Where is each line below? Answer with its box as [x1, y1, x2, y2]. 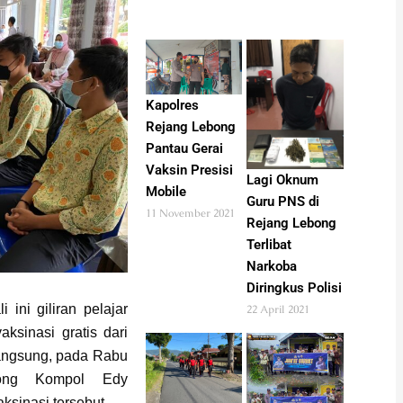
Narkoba [246, 257, 298, 274]
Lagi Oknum [246, 171, 319, 188]
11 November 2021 [145, 205, 235, 220]
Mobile [145, 183, 186, 200]
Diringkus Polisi [246, 279, 343, 296]
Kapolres [145, 96, 199, 113]
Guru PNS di [246, 193, 320, 210]
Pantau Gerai [145, 139, 223, 157]
